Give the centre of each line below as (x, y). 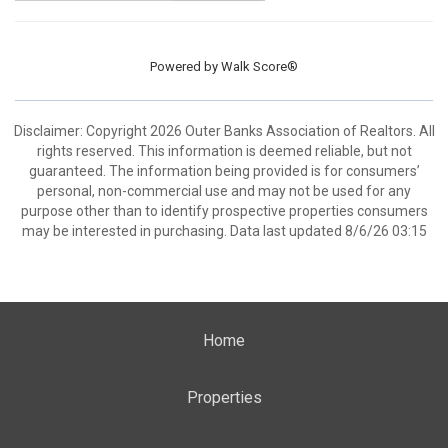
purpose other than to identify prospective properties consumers (224, 211)
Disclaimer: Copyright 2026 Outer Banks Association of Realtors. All (224, 131)
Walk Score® (259, 66)
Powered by (185, 66)
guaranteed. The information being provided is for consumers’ (224, 171)
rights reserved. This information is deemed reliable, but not (224, 151)
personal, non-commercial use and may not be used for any (224, 191)
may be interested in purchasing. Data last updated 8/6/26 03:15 (224, 231)
